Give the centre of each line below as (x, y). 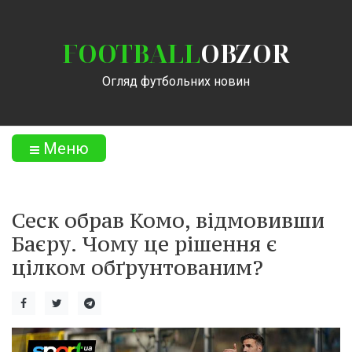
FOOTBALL (131, 53)
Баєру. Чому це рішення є (145, 244)
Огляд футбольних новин (176, 81)
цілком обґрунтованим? (137, 267)
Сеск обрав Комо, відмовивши (168, 220)
